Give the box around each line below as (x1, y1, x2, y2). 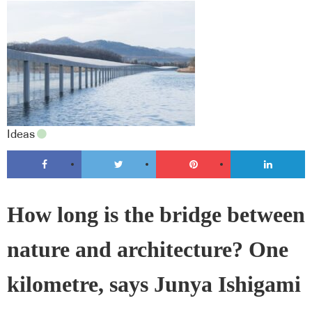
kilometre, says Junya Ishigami (7, 272, 301, 297)
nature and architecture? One (7, 237, 288, 262)
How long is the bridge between (7, 202, 305, 227)
